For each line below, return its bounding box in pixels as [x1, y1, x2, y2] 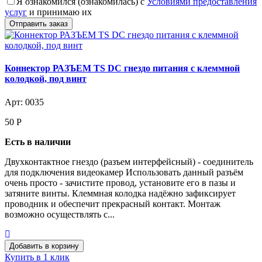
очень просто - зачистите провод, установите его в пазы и [5, 177, 236, 188]
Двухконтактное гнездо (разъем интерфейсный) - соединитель [5, 156, 253, 167]
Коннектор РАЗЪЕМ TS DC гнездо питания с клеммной [5, 63, 240, 74]
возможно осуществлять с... [5, 209, 115, 219]
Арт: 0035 [5, 96, 44, 107]
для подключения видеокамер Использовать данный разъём [5, 167, 243, 177]
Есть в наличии [5, 136, 71, 147]
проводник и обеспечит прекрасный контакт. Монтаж [5, 198, 220, 209]
